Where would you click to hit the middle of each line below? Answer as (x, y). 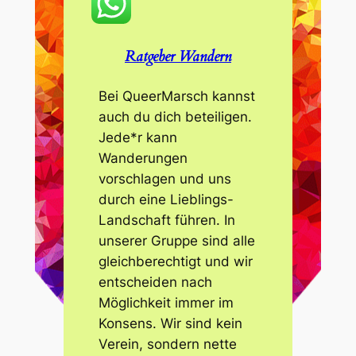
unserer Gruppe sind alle (177, 241)
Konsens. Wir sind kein (171, 324)
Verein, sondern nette (168, 344)
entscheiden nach (156, 282)
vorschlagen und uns (165, 179)
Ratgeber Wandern (178, 57)
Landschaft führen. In (167, 221)
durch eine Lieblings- (166, 200)
